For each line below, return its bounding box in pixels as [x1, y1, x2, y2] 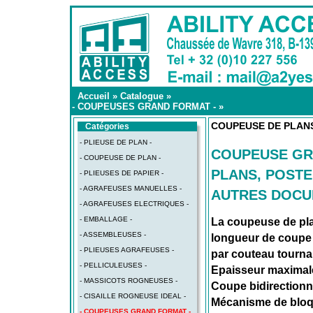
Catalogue [120, 91, 163, 101]
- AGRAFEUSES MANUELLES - [80, 184, 182, 192]
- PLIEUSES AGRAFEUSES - [80, 246, 174, 254]
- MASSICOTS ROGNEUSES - [80, 277, 177, 284]
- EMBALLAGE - [80, 215, 132, 223]
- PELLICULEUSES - [80, 261, 147, 269]
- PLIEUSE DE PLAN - [80, 138, 152, 146]
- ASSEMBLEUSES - [80, 231, 146, 238]
